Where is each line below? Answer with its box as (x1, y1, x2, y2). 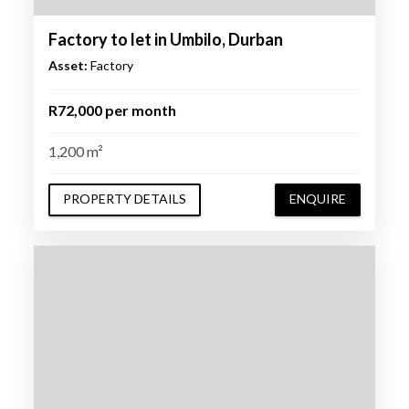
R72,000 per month (47, 100, 176, 119)
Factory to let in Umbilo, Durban (47, 28, 283, 49)
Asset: (47, 57, 88, 73)
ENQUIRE (289, 191, 347, 207)
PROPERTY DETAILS (62, 191, 186, 207)
